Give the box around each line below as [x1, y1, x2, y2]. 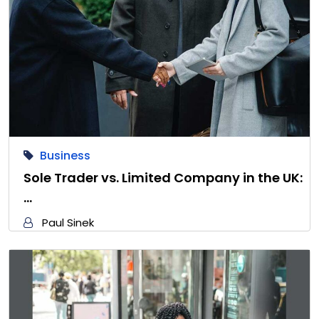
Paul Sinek [42, 215, 94, 231]
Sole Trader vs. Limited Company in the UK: [23, 169, 303, 187]
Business [40, 147, 90, 164]
